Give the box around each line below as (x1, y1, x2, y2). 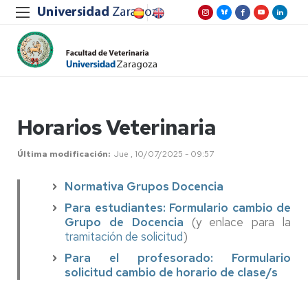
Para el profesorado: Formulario (65, 250, 291, 265)
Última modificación (17, 148, 108, 159)
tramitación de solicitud (65, 229, 183, 244)
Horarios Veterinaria (17, 113, 216, 141)
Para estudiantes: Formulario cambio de (65, 200, 291, 215)
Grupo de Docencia (65, 214, 184, 230)
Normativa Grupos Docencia (65, 179, 223, 194)
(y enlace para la (183, 214, 291, 230)
